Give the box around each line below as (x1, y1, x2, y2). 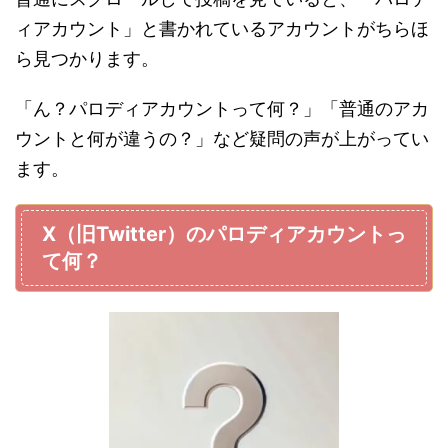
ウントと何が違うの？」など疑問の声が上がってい (15, 127, 429, 149)
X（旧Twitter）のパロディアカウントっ (42, 221, 406, 246)
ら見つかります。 (15, 47, 159, 69)
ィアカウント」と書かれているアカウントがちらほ (15, 17, 429, 39)
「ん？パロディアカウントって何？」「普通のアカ (15, 97, 429, 119)
